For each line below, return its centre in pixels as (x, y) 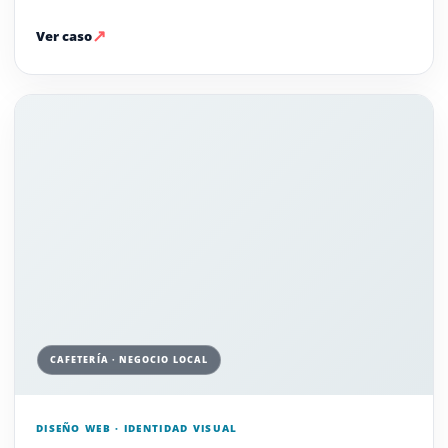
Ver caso (63, 35)
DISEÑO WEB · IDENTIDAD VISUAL (136, 428)
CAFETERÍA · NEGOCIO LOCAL (128, 359)
